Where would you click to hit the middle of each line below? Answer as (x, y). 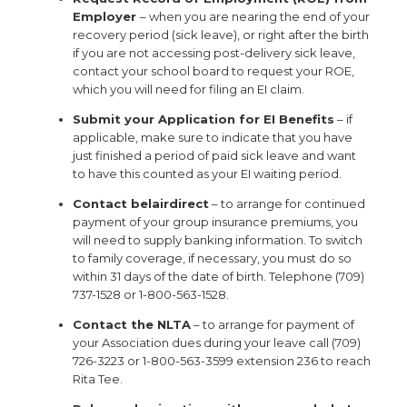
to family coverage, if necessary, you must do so (212, 258)
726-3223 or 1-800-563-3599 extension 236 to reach (222, 361)
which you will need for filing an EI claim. (189, 89)
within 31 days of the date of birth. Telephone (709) (218, 276)
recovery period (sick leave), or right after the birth (221, 35)
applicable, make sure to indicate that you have (213, 137)
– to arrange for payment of (273, 324)
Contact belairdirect (141, 203)
